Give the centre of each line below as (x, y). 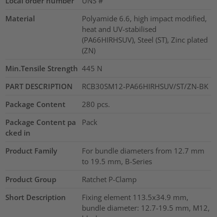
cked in (18, 132)
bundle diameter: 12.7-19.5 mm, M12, (146, 208)
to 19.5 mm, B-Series (117, 161)
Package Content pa (41, 122)
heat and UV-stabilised (119, 29)
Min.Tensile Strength (42, 68)
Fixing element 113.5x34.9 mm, (135, 197)
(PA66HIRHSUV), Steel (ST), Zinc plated (145, 39)
